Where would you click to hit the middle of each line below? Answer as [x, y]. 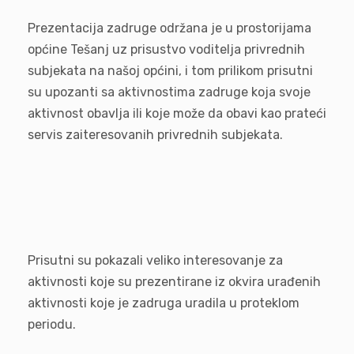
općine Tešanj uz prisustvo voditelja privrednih [166, 49]
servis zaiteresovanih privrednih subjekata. [155, 135]
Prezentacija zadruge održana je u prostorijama [169, 28]
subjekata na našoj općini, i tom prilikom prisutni [170, 71]
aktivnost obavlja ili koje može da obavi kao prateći [177, 113]
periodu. [52, 324]
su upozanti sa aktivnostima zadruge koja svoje [169, 92]
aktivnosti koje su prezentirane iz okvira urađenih [174, 282]
